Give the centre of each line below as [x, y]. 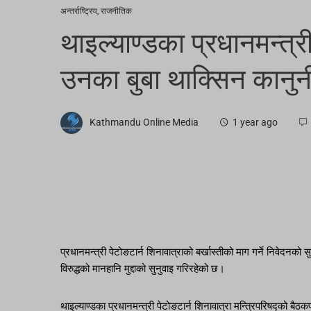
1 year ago [255, 123]
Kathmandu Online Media [144, 123]
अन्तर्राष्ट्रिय [79, 11]
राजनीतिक [116, 11]
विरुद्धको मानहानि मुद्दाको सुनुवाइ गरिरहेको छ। [143, 269]
